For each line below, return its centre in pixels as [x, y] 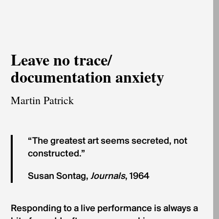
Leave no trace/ [61, 59]
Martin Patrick [42, 100]
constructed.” [57, 154]
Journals [108, 176]
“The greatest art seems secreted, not [108, 141]
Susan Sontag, [59, 176]
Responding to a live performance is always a [104, 209]
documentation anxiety [87, 77]
